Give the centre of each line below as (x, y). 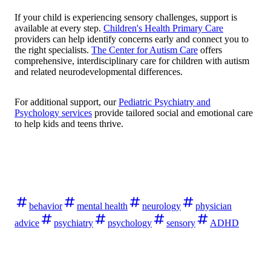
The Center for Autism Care (145, 50)
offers (210, 50)
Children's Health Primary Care (163, 28)
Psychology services (53, 113)
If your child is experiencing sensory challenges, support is (126, 17)
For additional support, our (67, 102)
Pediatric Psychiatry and (165, 102)
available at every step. (59, 28)
